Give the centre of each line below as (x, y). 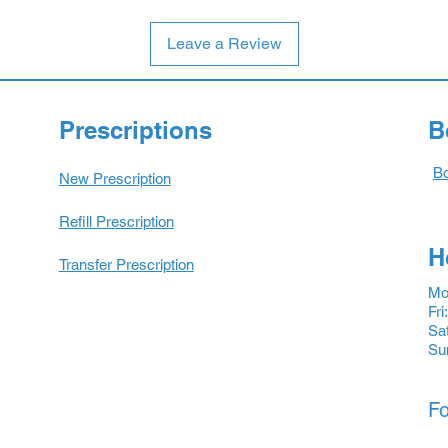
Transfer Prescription (126, 264)
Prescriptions (135, 129)
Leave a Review (224, 43)
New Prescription (114, 178)
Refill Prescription (116, 221)
